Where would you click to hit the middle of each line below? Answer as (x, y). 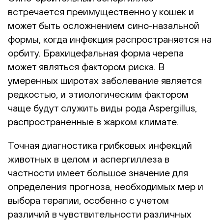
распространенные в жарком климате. (93, 121)
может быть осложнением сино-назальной (104, 25)
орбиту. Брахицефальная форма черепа (96, 53)
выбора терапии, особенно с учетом (88, 200)
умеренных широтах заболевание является (105, 80)
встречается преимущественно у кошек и (101, 11)
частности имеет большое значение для (98, 172)
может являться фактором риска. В (86, 66)
